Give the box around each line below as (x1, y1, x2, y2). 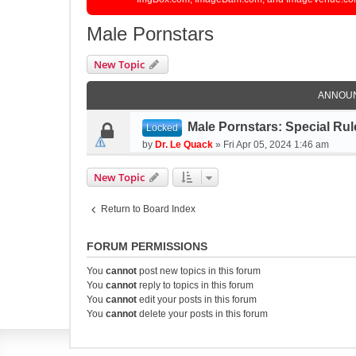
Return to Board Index (101, 203, 195, 215)
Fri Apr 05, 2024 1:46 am (223, 139, 329, 150)
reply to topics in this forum (137, 280, 253, 291)
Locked (146, 122, 178, 133)
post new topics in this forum (137, 265, 261, 277)
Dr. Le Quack (155, 139, 213, 150)
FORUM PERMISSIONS (87, 240, 207, 253)
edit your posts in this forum (137, 294, 257, 305)
